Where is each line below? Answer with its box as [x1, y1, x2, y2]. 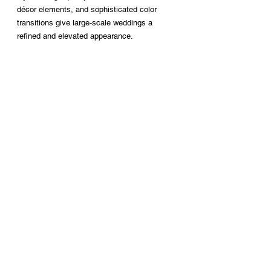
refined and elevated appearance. [17, 31, 133, 41]
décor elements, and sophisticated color [17, 5, 159, 15]
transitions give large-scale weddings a [17, 18, 155, 28]
